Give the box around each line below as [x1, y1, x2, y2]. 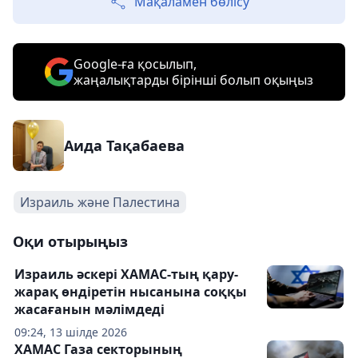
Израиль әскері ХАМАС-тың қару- [14, 265, 238, 283]
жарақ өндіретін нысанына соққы [14, 283, 247, 300]
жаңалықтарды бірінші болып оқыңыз [74, 71, 313, 89]
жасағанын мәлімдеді [14, 300, 165, 318]
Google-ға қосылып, [74, 55, 197, 73]
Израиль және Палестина [20, 193, 180, 211]
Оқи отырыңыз [13, 232, 128, 251]
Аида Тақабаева [64, 136, 185, 155]
